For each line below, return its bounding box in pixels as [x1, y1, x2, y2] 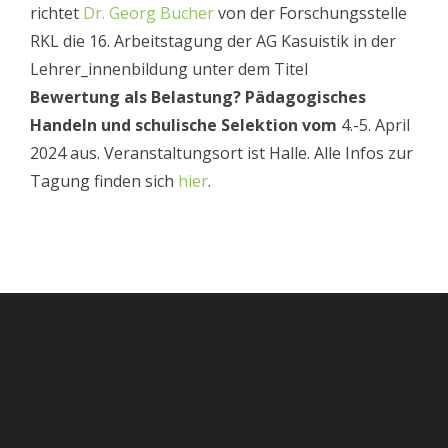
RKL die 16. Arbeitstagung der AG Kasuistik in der [30, 29, 396, 52]
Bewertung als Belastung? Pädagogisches [30, 85, 366, 108]
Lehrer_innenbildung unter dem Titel [30, 57, 308, 80]
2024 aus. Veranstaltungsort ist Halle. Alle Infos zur [30, 141, 413, 164]
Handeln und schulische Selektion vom [30, 113, 341, 136]
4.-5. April [341, 113, 410, 136]
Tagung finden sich [30, 169, 178, 192]
